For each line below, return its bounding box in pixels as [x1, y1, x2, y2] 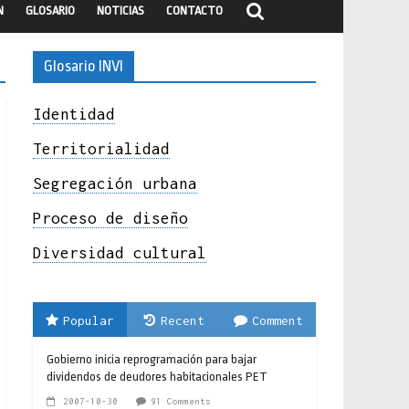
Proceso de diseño [33, 208, 188, 227]
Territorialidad [33, 139, 170, 158]
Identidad [33, 104, 115, 123]
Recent [160, 312, 204, 328]
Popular [63, 312, 115, 328]
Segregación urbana [33, 173, 197, 193]
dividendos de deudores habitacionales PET [47, 369, 267, 383]
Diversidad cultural [33, 243, 206, 262]
